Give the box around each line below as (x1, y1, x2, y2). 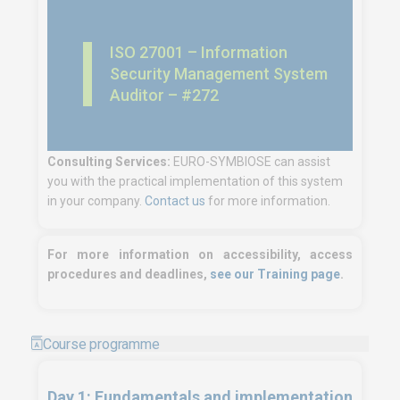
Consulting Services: (47, 154, 171, 169)
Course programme (42, 336, 160, 353)
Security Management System (110, 64, 328, 83)
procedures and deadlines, (47, 267, 210, 281)
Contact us (145, 194, 205, 208)
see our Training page (210, 267, 340, 281)
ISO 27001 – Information (110, 43, 287, 62)
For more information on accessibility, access (47, 247, 353, 262)
